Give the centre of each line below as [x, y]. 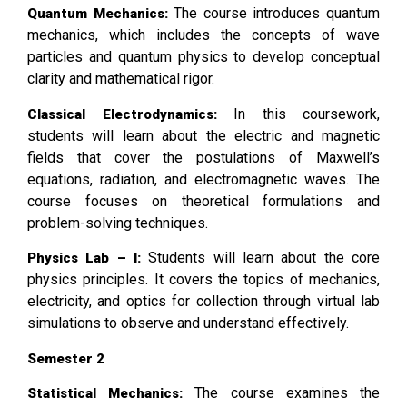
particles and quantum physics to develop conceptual [203, 57]
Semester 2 [66, 358]
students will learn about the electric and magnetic [203, 135]
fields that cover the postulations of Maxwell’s [203, 157]
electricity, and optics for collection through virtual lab [203, 302]
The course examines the [282, 393]
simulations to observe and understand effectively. [188, 323]
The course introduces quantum [274, 14]
